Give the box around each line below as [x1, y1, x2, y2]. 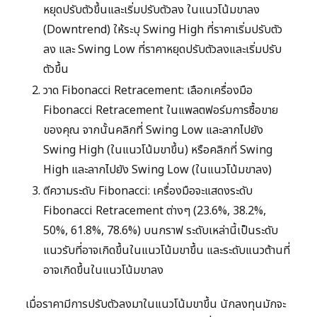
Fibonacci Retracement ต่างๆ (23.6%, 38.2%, [43, 202, 266, 219]
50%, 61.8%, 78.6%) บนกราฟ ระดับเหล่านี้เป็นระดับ [43, 221, 278, 239]
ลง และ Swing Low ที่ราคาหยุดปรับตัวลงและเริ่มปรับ [43, 40, 282, 58]
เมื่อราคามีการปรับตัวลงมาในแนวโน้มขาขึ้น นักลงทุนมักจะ [25, 295, 286, 313]
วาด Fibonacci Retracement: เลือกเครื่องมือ [43, 81, 253, 99]
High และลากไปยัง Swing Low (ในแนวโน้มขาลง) [43, 161, 272, 178]
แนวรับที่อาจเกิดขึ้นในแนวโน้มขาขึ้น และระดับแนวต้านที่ [43, 241, 290, 259]
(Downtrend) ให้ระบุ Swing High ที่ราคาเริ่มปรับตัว [43, 21, 282, 38]
